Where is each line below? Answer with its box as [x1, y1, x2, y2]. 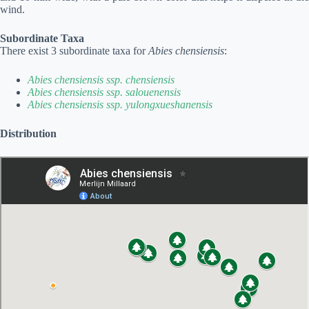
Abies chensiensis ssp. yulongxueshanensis [28, 99, 212, 110]
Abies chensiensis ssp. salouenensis [28, 86, 181, 98]
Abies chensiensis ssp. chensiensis [28, 74, 175, 86]
